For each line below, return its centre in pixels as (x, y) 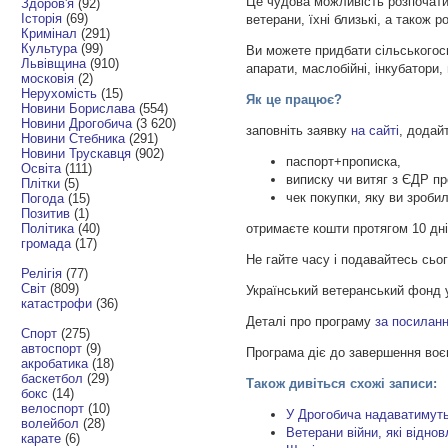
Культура (49, 48)
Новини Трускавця (76, 153)
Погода (43, 198)
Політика (48, 228)
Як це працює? (294, 100)
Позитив (46, 213)
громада (46, 243)
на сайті (375, 131)
